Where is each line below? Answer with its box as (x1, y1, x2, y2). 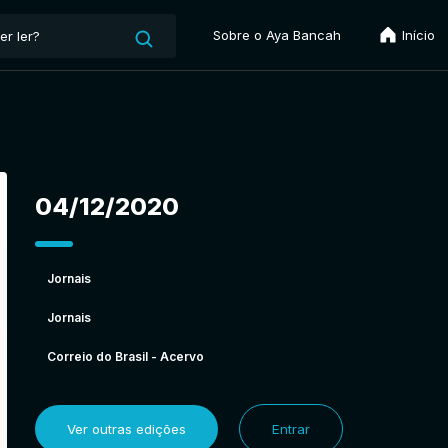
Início (398, 27, 435, 43)
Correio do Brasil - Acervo (46, 348, 204, 364)
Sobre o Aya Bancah (213, 27, 341, 43)
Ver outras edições (66, 420, 186, 437)
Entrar (271, 420, 310, 437)
